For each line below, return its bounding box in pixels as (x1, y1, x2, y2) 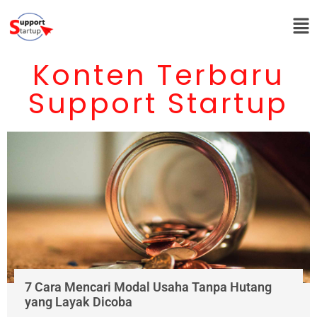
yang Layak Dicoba (25, 294, 132, 310)
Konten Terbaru (32, 55, 285, 96)
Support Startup (28, 83, 289, 124)
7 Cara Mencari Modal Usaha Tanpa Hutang (25, 279, 272, 295)
